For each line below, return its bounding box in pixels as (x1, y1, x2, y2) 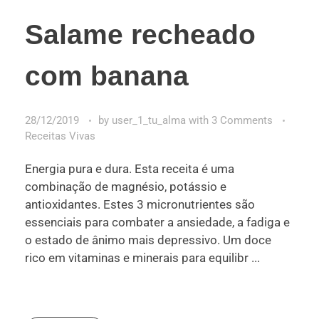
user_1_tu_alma (112, 113, 189, 127)
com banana (25, 60, 189, 91)
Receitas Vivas (25, 129, 95, 142)
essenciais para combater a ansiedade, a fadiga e (25, 215, 290, 230)
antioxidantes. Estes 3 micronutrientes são (25, 197, 255, 212)
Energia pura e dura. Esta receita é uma (25, 162, 234, 177)
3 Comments (211, 113, 273, 127)
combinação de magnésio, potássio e (25, 179, 226, 194)
